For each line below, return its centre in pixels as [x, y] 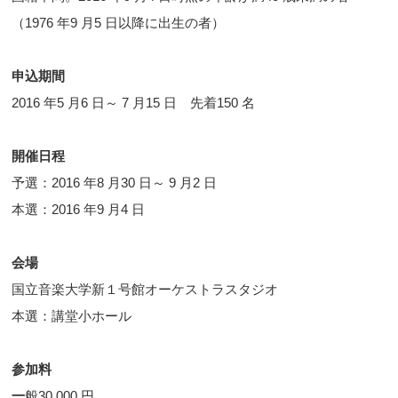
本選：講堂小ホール [72, 316]
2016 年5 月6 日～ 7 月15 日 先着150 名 [134, 103]
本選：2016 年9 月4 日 [79, 210]
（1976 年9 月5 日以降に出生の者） [119, 23]
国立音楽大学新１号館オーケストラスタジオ [152, 290]
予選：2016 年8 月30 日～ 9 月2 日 [115, 183]
